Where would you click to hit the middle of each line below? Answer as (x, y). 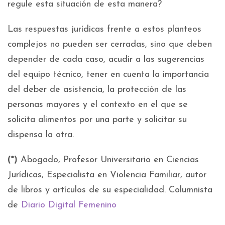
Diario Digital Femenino (69, 205)
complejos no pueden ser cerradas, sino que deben (110, 45)
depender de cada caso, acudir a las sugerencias (106, 60)
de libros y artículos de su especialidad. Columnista (110, 190)
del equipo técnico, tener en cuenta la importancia (108, 75)
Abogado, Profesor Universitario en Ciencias (110, 160)
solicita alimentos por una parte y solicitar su (97, 120)
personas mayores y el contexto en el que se (98, 105)
